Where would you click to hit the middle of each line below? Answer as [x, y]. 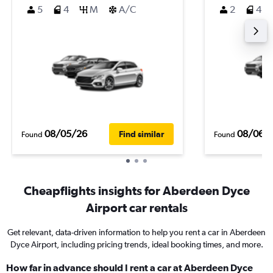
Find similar [141, 134]
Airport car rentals [136, 207]
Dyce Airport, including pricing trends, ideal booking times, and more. [136, 244]
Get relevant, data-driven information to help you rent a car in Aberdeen [136, 232]
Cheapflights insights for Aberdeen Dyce [136, 190]
